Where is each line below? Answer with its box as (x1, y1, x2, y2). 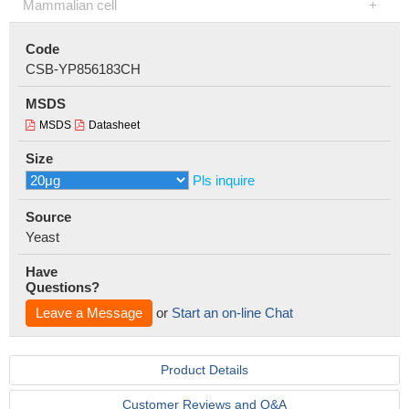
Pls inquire (193, 173, 255, 188)
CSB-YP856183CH (26, 61, 141, 77)
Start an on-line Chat (172, 305, 293, 320)
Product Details (161, 362, 248, 377)
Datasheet (89, 119, 140, 131)
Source (26, 209, 71, 225)
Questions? (26, 279, 100, 295)
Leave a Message (36, 305, 142, 320)
